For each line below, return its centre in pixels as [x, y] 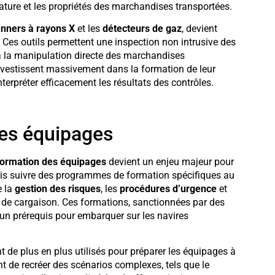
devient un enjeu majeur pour [170, 161]
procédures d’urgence [168, 188]
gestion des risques [57, 188]
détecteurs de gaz [142, 29]
